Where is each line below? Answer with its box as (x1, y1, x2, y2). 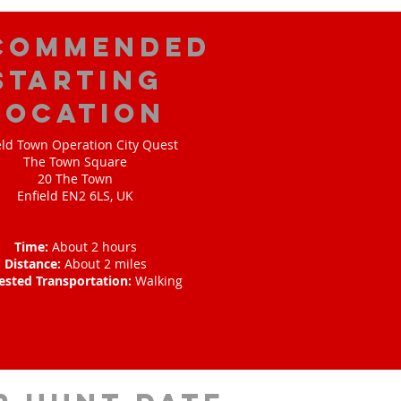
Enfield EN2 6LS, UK (17, 187, 133, 204)
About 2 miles (64, 255, 147, 272)
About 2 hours (51, 238, 137, 255)
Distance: (4, 255, 64, 272)
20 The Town (38, 170, 113, 187)
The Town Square (23, 153, 127, 170)
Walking (134, 272, 183, 289)
